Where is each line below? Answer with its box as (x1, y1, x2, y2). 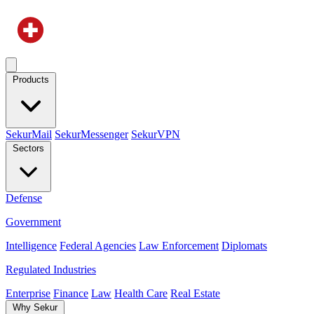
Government (6, 216, 61, 228)
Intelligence (6, 240, 57, 252)
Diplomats (221, 240, 267, 252)
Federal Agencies (60, 240, 136, 252)
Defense (6, 192, 42, 204)
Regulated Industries (6, 264, 96, 275)
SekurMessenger (55, 128, 128, 140)
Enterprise (6, 287, 50, 299)
